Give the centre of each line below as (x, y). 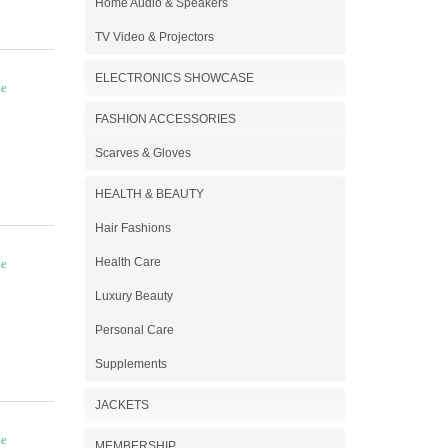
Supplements (130, 364)
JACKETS (121, 405)
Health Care (127, 262)
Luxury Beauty (133, 296)
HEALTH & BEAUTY (149, 194)
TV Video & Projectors (154, 37)
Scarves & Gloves (142, 153)
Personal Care (134, 330)
